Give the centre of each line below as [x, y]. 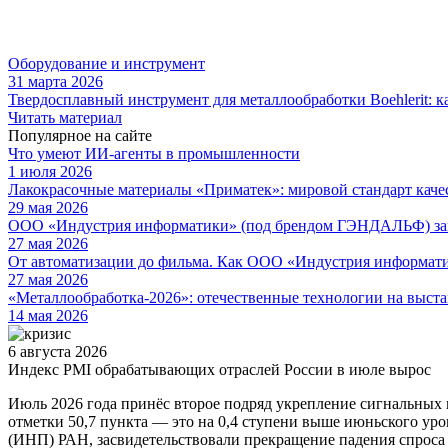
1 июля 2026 [50, 171]
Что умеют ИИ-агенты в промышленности [154, 153]
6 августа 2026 [57, 351]
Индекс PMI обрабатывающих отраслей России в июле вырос [221, 369]
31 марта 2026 [55, 81]
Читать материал [65, 117]
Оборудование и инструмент [106, 63]
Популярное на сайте [80, 135]
